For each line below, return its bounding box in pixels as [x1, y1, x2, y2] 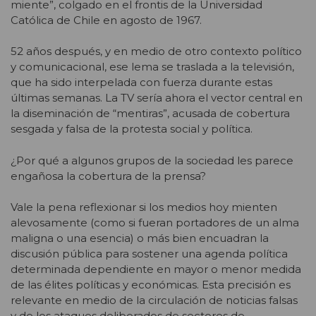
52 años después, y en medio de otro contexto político [11, 44, 302, 59]
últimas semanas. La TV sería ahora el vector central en [11, 91, 303, 105]
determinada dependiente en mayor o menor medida [11, 262, 301, 276]
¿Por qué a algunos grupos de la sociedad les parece [11, 153, 293, 167]
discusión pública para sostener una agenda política [11, 247, 288, 261]
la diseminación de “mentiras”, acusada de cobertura [11, 107, 290, 121]
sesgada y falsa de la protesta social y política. [11, 122, 253, 136]
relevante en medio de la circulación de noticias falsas [11, 293, 298, 308]
